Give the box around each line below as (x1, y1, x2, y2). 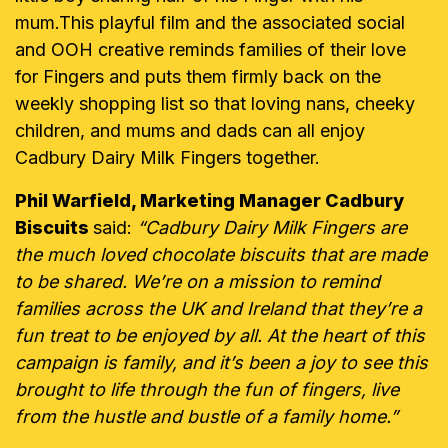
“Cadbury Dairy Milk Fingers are (137, 217, 407, 238)
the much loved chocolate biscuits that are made (15, 244, 427, 265)
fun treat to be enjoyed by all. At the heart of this (15, 325, 425, 346)
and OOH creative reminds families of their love (15, 39, 406, 60)
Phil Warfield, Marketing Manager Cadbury (15, 190, 404, 211)
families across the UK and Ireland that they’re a (15, 298, 422, 319)
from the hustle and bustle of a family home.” (15, 406, 398, 427)
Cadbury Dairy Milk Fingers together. (15, 147, 320, 168)
